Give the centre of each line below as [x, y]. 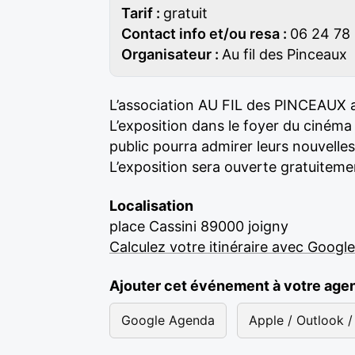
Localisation [151, 206]
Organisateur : [172, 54]
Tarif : [142, 13]
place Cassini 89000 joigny [199, 226]
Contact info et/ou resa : [206, 34]
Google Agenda [168, 320]
